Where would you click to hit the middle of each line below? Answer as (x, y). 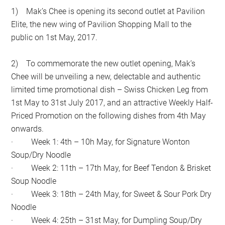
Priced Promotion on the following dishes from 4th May (109, 116)
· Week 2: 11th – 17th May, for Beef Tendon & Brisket (111, 168)
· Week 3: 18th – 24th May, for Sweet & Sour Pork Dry (111, 194)
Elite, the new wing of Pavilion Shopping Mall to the (101, 24)
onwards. (28, 129)
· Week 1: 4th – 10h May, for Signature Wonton (101, 142)
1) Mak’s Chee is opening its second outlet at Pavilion (108, 11)
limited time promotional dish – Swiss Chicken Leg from (110, 89)
